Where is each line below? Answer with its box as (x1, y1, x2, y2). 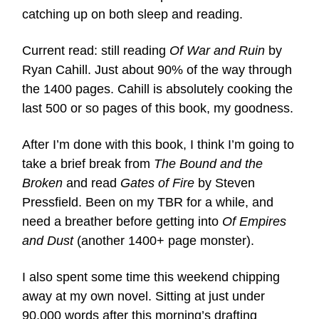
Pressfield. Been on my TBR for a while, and (22, 194, 273, 209)
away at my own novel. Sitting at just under (22, 288, 265, 303)
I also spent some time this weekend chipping (22, 269, 280, 284)
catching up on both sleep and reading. (22, 6, 243, 21)
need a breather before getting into (22, 214, 222, 229)
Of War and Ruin (169, 43, 265, 58)
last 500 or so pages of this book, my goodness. (22, 100, 293, 115)
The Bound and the (154, 156, 263, 171)
